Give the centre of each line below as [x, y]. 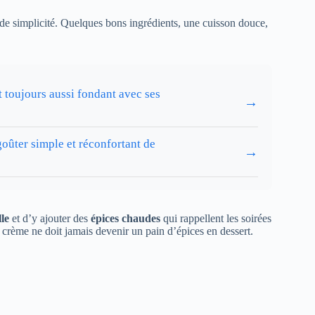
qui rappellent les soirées [216, 219]
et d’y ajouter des [50, 219]
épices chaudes [126, 219]
